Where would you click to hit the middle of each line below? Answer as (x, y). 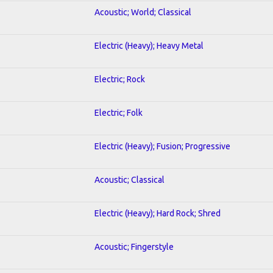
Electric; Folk (119, 112)
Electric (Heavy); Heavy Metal (149, 45)
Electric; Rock (120, 79)
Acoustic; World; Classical (143, 12)
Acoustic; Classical (129, 179)
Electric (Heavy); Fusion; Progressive (162, 146)
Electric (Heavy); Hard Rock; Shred (158, 213)
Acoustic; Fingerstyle (134, 246)
